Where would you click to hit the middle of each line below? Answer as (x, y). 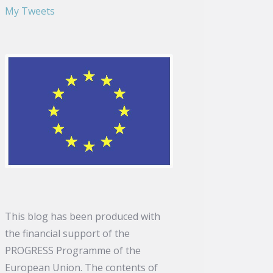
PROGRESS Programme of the (73, 250)
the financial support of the (68, 233)
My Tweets (30, 11)
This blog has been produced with (83, 216)
